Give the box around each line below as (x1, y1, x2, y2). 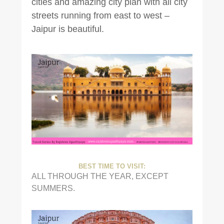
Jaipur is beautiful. (31, 23, 104, 34)
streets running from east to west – (31, 10, 169, 20)
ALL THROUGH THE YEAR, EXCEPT (31, 171, 168, 180)
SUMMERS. (31, 183, 75, 192)
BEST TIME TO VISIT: (78, 162, 145, 170)
